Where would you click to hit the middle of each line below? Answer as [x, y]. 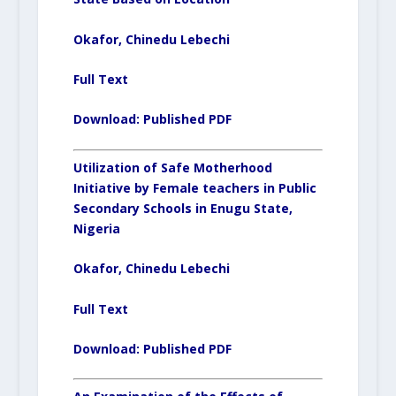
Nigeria [96, 228]
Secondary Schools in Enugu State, [183, 208]
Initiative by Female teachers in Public [194, 187]
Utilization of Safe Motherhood [172, 167]
